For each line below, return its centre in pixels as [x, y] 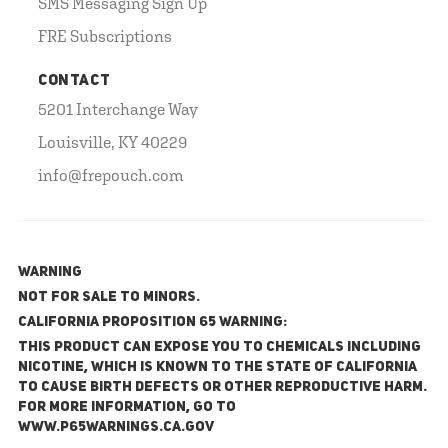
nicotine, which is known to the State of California [217, 367]
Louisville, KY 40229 [112, 141]
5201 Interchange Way [118, 108]
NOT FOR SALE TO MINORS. [109, 297]
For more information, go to [127, 407]
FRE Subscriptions [105, 35]
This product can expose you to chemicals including [219, 347]
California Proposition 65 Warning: [152, 322]
